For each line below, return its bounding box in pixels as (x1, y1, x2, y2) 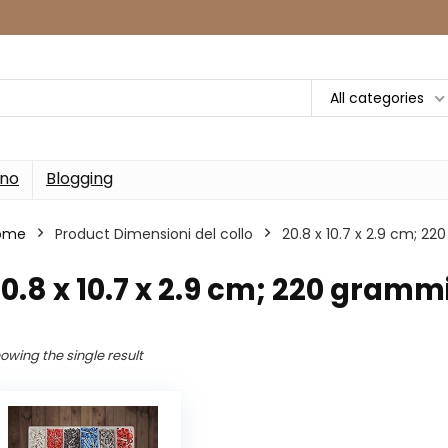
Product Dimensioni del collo (55, 224, 253, 244)
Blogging (46, 167, 113, 190)
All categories (330, 87, 424, 108)
